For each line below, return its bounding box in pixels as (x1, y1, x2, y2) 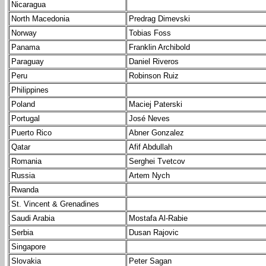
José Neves (129, 114, 170, 123)
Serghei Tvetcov (129, 157, 185, 166)
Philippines (11, 85, 49, 95)
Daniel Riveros (129, 57, 179, 66)
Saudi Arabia (11, 214, 55, 223)
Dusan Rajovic (129, 228, 179, 237)
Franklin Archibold (129, 43, 190, 52)
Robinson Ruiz (129, 71, 179, 81)
